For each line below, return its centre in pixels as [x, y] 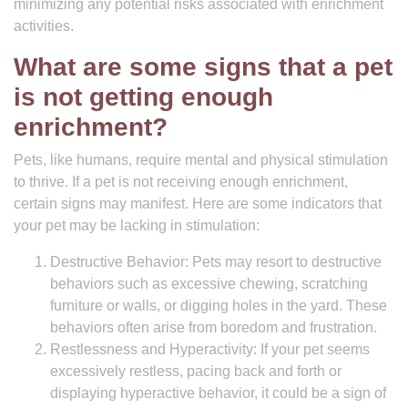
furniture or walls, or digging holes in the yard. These [219, 306]
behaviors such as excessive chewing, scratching [209, 284]
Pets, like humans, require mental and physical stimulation [201, 160]
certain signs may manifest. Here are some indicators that [198, 204]
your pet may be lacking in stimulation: [137, 225]
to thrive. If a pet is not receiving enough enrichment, [181, 182]
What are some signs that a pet [203, 67]
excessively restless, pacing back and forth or [196, 371]
